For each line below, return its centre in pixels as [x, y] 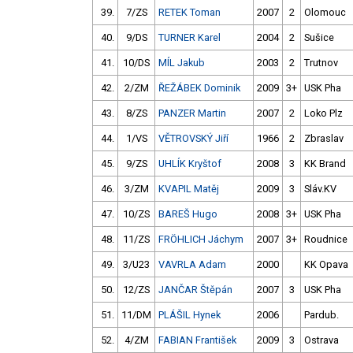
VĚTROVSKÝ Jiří [193, 139]
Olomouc [325, 13]
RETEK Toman [190, 13]
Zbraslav [324, 139]
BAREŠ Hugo [188, 214]
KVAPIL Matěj [189, 189]
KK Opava [326, 265]
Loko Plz [323, 113]
